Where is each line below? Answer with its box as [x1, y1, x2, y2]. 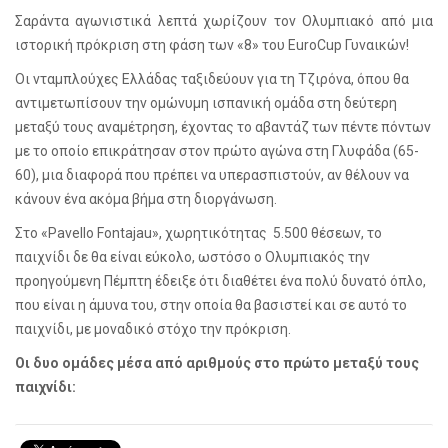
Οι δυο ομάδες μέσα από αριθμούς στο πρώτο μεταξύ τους [15, 354, 419, 371]
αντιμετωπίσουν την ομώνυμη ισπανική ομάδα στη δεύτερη [15, 94, 397, 111]
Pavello [48, 224, 94, 241]
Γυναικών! [342, 36, 409, 53]
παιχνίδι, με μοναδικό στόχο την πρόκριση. [15, 320, 291, 337]
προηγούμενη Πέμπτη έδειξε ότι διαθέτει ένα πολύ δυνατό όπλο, [15, 272, 426, 289]
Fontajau [97, 224, 152, 241]
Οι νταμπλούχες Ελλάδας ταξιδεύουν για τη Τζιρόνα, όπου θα [15, 70, 409, 87]
